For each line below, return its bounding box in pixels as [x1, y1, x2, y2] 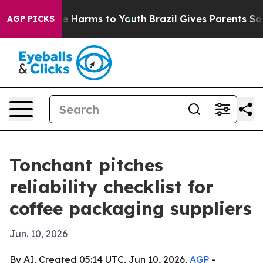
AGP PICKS [7, 14, 55, 24]
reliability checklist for [9, 176, 214, 198]
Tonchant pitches [9, 154, 163, 176]
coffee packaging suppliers [9, 197, 252, 220]
